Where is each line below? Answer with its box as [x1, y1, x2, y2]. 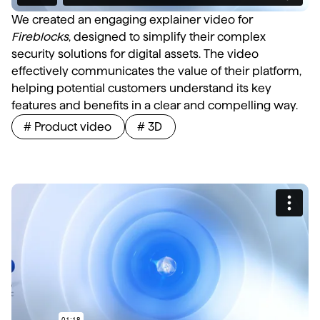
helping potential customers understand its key [11, 82, 271, 95]
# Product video [24, 121, 111, 134]
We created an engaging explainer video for [11, 14, 253, 26]
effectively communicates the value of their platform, [11, 65, 301, 78]
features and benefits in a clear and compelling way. [11, 99, 298, 112]
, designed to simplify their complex [69, 31, 266, 44]
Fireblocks [11, 31, 69, 44]
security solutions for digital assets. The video [11, 48, 259, 61]
